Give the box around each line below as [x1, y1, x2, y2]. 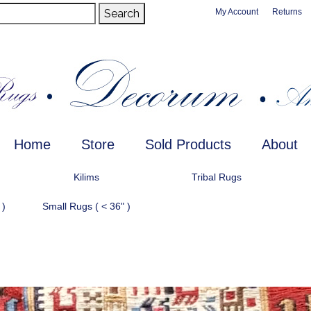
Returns [272, 7, 302, 17]
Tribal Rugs [192, 171, 242, 183]
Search [104, 7, 140, 20]
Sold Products [144, 137, 231, 152]
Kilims [73, 171, 99, 183]
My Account [215, 7, 258, 17]
